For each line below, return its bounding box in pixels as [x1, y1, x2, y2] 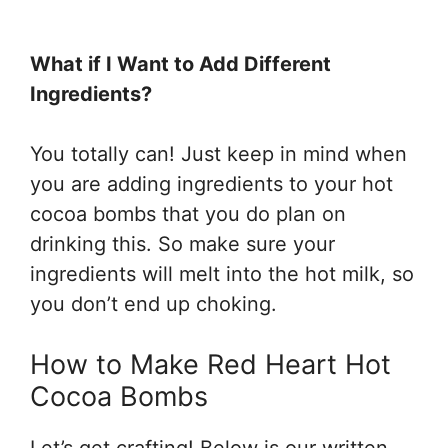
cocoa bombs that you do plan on [30, 201, 346, 226]
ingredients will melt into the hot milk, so [30, 261, 414, 286]
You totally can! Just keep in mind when [30, 141, 407, 166]
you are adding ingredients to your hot [30, 171, 393, 196]
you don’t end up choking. [30, 291, 277, 316]
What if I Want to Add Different [30, 51, 331, 76]
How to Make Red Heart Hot [30, 347, 391, 381]
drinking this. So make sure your [30, 231, 335, 256]
